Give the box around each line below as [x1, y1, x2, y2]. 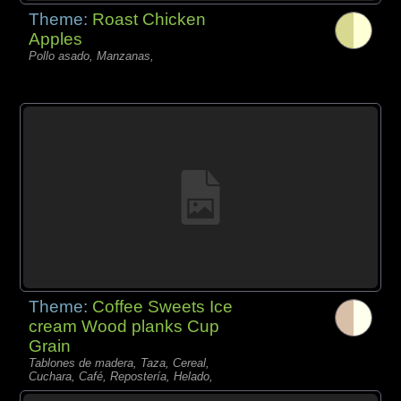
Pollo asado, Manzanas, [29, 49, 155, 64]
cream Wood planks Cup [29, 316, 220, 336]
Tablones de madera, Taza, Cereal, [29, 355, 210, 370]
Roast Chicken [92, 10, 207, 30]
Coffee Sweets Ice [92, 296, 234, 316]
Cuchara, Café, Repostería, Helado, [29, 369, 214, 383]
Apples [29, 30, 83, 49]
